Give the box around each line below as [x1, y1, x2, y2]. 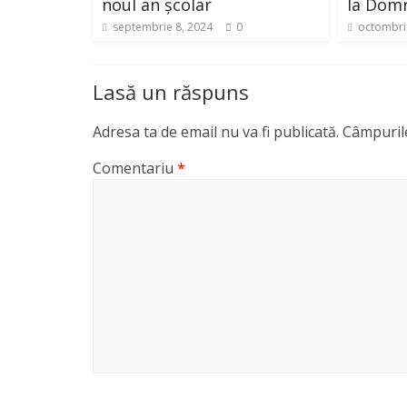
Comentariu [93, 157, 177, 178]
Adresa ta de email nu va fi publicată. [93, 121, 339, 142]
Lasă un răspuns [93, 77, 249, 105]
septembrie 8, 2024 [113, 18, 213, 35]
